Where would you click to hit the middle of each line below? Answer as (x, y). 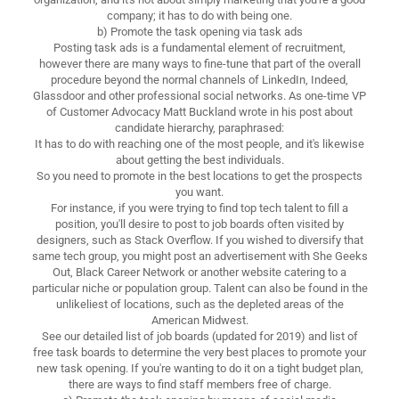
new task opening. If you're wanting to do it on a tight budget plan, (199, 368)
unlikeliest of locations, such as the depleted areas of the (199, 304)
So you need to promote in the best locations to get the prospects (199, 175)
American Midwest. (199, 320)
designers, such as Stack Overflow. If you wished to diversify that (199, 240)
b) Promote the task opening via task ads (199, 31)
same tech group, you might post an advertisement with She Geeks (199, 256)
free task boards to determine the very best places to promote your (199, 352)
